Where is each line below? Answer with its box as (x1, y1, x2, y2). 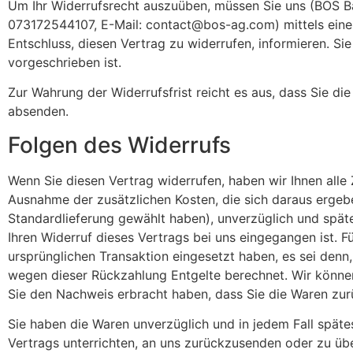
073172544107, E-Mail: (8, 16, 146, 32)
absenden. (8, 103, 69, 120)
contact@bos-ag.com (146, 16, 275, 32)
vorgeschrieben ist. (8, 54, 121, 70)
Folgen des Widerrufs (8, 131, 231, 158)
